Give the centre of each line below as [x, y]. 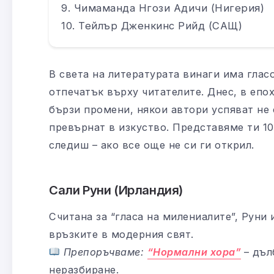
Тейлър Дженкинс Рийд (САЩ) [160, 25]
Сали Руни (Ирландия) [116, 190]
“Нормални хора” [194, 252]
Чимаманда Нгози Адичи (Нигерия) [169, 8]
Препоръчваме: [105, 252]
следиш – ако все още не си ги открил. [152, 145]
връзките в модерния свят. [121, 234]
